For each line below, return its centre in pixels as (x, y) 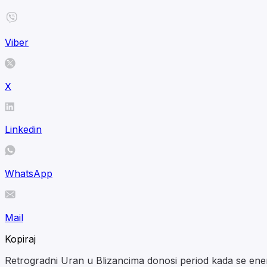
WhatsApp (29, 173)
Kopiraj (20, 239)
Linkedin (23, 129)
